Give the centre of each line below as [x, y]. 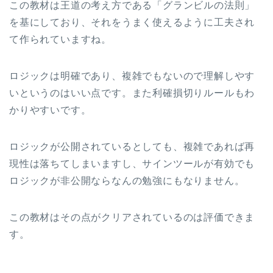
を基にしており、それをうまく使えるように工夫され [132, 23]
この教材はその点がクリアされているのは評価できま [132, 218]
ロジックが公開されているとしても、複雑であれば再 [132, 147]
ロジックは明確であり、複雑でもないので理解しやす [132, 76]
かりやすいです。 [50, 110]
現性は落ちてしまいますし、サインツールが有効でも [132, 164]
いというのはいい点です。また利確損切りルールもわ [132, 93]
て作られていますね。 [60, 40]
